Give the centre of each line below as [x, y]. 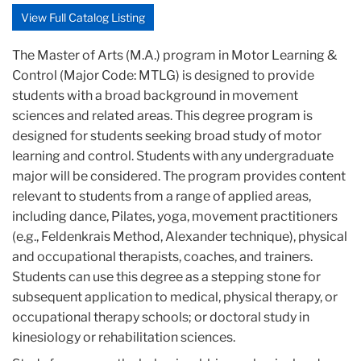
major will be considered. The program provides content [179, 176]
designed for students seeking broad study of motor [167, 136]
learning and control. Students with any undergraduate [173, 156]
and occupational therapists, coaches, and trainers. [162, 257]
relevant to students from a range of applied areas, [162, 197]
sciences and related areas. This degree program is [162, 116]
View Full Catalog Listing [83, 18]
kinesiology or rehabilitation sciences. [124, 338]
